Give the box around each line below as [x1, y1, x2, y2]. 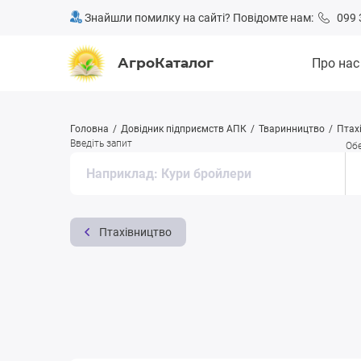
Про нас [312, 55, 359, 71]
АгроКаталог [118, 55, 214, 71]
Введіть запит [70, 138, 132, 150]
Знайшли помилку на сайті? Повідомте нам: [82, 11, 318, 24]
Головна [70, 123, 109, 135]
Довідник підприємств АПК [121, 123, 247, 135]
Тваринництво [259, 123, 325, 135]
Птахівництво [99, 226, 172, 239]
